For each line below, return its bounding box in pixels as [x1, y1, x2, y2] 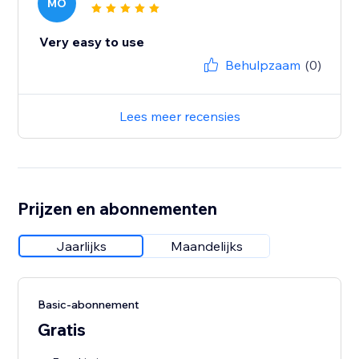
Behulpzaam [224, 57, 301, 74]
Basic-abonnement [38, 297, 140, 313]
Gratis [38, 319, 87, 341]
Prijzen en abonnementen [18, 198, 218, 220]
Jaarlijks [55, 238, 107, 255]
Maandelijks [171, 238, 244, 255]
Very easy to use [39, 34, 145, 50]
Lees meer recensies [119, 108, 240, 125]
